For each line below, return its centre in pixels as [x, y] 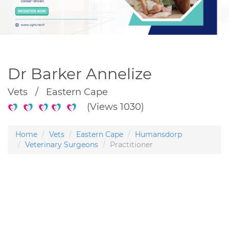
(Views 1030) [110, 107]
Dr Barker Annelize [80, 74]
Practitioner [131, 144]
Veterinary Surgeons [62, 144]
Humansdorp [158, 134]
